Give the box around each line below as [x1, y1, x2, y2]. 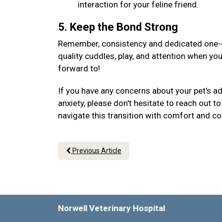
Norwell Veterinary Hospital [58, 203, 165, 213]
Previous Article [71, 147, 121, 155]
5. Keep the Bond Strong [58, 21, 180, 33]
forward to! [58, 63, 102, 73]
